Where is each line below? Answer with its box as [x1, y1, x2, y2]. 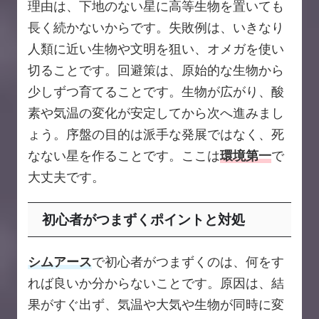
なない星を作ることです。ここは [28, 148, 220, 164]
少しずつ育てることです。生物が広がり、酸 [28, 84, 284, 100]
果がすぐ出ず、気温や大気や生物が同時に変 [28, 297, 284, 313]
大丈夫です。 [28, 169, 105, 185]
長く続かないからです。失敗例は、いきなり [28, 20, 284, 36]
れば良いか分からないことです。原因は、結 [28, 276, 284, 291]
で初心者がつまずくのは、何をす [92, 254, 284, 270]
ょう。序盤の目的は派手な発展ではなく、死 [28, 127, 284, 142]
